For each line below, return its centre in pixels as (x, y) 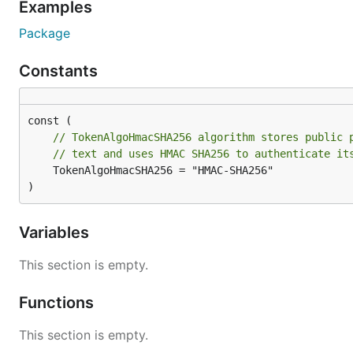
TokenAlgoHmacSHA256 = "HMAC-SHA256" (40, 170)
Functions (58, 303)
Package (45, 33)
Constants (60, 71)
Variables (56, 232)
